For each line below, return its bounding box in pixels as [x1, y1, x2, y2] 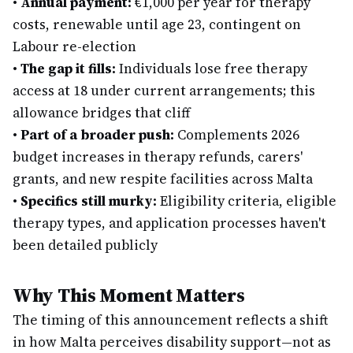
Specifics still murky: [20, 191, 157, 210]
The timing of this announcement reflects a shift [13, 310, 328, 329]
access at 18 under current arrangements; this [13, 81, 315, 100]
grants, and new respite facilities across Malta [13, 169, 313, 188]
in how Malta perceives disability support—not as [13, 333, 331, 351]
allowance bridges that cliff [13, 103, 190, 122]
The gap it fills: [20, 59, 116, 78]
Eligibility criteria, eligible [157, 191, 336, 210]
